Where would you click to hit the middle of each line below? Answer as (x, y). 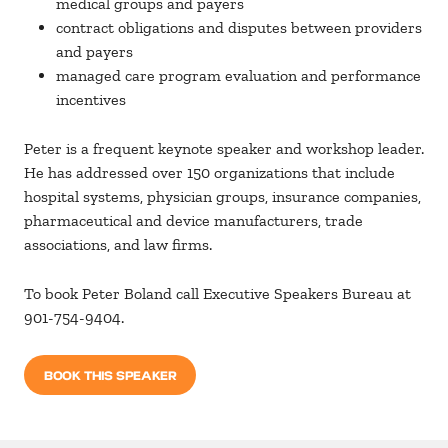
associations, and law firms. (118, 245)
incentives (93, 100)
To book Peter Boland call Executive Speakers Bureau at (217, 294)
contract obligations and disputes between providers (239, 28)
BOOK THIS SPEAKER (110, 375)
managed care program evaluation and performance (238, 76)
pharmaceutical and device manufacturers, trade (193, 221)
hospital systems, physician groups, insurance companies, (222, 197)
